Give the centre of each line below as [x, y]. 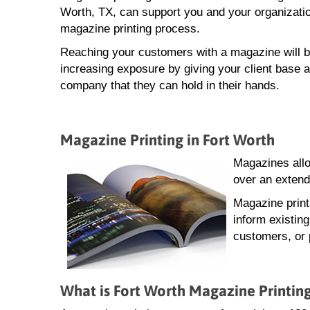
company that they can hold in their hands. [170, 86]
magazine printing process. [130, 29]
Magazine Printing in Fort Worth [167, 140]
